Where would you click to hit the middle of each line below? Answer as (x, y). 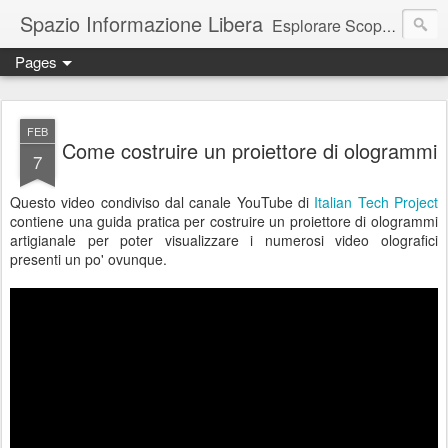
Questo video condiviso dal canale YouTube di (162, 202)
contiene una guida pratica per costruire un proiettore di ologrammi (224, 221)
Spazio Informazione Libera (141, 23)
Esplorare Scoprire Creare (327, 25)
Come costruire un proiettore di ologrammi (249, 150)
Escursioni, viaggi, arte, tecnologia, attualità (173, 73)
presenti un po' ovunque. (88, 259)
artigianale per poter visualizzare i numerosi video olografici (224, 240)
